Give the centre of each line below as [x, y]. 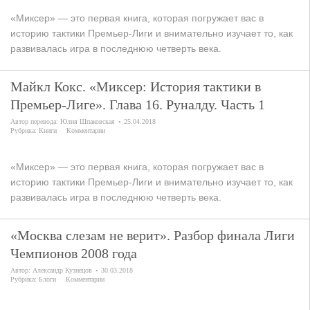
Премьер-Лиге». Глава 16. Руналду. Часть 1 [138, 104]
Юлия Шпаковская [88, 121]
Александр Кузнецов [62, 270]
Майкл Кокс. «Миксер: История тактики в [136, 86]
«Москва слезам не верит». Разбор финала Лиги [153, 235]
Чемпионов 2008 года [74, 253]
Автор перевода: [35, 121]
